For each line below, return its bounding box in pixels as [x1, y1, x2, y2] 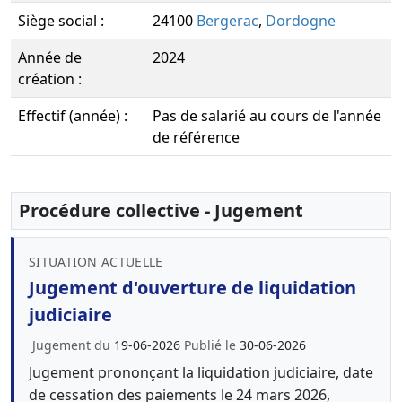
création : [18, 69, 82, 89]
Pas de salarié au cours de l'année [153, 106, 381, 126]
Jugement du [32, 336, 114, 354]
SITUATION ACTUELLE [29, 253, 163, 270]
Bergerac [197, 11, 258, 31]
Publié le [184, 336, 240, 354]
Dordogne [266, 11, 336, 31]
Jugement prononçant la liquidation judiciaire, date [29, 363, 373, 382]
